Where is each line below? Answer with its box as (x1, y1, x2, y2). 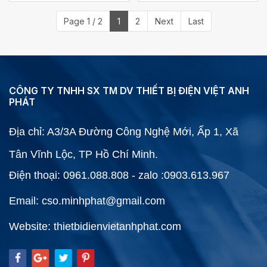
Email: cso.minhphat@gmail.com (9, 194, 165, 207)
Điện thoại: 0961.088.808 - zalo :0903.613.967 (9, 169, 229, 181)
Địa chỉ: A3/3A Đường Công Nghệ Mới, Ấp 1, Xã (9, 125, 238, 138)
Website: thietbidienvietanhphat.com (9, 220, 181, 232)
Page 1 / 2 (63, 15, 103, 26)
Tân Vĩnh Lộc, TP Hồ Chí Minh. (9, 148, 158, 160)
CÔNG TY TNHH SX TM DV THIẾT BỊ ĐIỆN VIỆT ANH (9, 84, 249, 97)
